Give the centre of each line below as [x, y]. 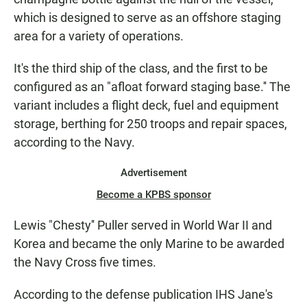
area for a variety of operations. [99, 36]
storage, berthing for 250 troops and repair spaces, [150, 124]
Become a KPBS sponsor [153, 195]
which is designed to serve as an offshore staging [147, 18]
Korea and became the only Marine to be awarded [149, 244]
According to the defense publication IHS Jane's [143, 295]
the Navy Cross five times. [85, 262]
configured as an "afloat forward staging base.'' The [152, 87]
